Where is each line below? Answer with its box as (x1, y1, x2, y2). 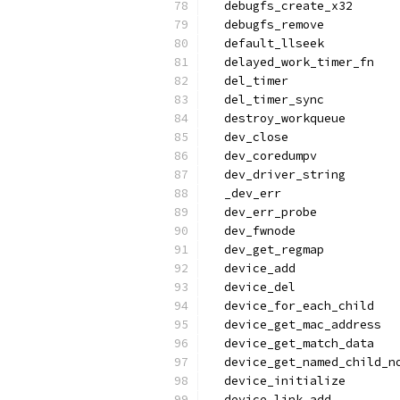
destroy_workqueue (210, 111, 346, 126)
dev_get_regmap (210, 242, 324, 257)
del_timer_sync (210, 92, 324, 107)
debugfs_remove (210, 17, 324, 32)
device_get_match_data (210, 336, 374, 351)
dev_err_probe (210, 204, 317, 220)
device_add (210, 261, 296, 276)
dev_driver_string (210, 167, 346, 182)
